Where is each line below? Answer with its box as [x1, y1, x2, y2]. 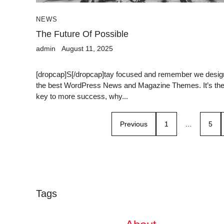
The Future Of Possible [36, 28, 128, 39]
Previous [120, 119, 147, 128]
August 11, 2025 [61, 44, 113, 52]
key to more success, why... [36, 91, 128, 100]
